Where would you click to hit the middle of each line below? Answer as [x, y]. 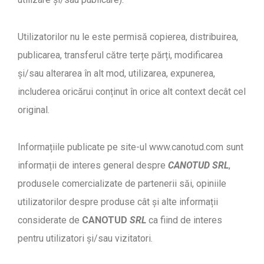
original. [34, 110]
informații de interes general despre [93, 165]
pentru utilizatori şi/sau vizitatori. [85, 238]
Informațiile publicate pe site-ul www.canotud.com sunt [131, 147]
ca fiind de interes [184, 220]
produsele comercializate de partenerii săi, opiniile [122, 183]
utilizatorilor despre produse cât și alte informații [118, 202]
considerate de [50, 220]
